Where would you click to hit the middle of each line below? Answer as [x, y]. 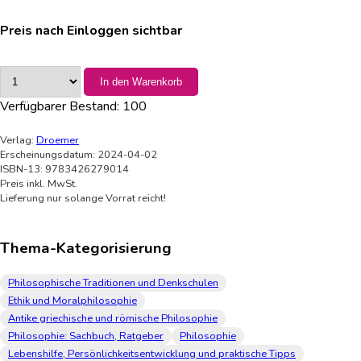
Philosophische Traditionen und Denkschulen [113, 283]
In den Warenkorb [141, 81]
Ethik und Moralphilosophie [73, 301]
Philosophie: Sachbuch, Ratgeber [86, 336]
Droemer [58, 140]
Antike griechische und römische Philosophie [113, 318]
